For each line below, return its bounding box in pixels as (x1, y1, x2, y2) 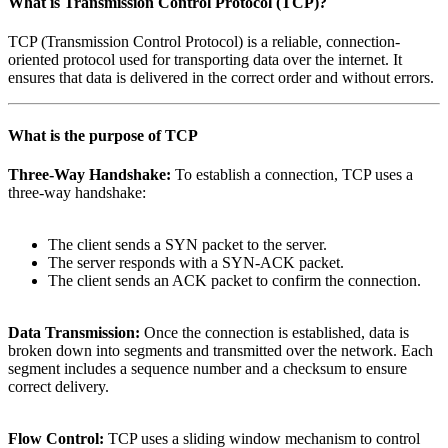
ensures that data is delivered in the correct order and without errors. (8, 69, 434, 87)
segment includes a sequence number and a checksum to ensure (8, 359, 407, 377)
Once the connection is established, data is (140, 323, 409, 341)
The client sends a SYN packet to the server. (48, 235, 327, 253)
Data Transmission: (8, 323, 140, 341)
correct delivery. (8, 377, 109, 395)
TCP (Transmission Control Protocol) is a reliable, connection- (8, 33, 400, 51)
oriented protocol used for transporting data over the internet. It (8, 51, 402, 69)
